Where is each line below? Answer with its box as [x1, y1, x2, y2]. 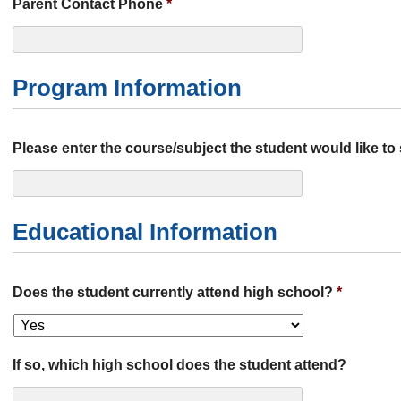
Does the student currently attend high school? [13, 285, 333, 300]
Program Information [13, 74, 242, 101]
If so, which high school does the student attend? [13, 357, 346, 372]
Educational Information [13, 218, 277, 245]
